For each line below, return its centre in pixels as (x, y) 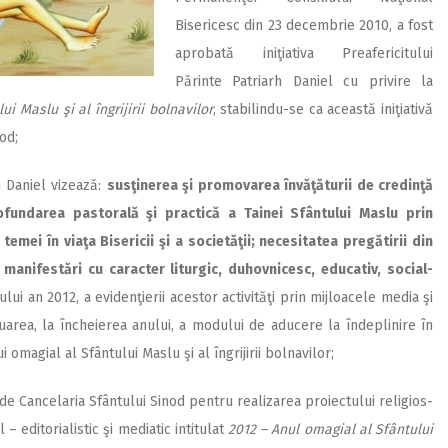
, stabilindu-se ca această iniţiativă (322, 110)
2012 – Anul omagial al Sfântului (330, 430)
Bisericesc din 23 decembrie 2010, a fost (304, 26)
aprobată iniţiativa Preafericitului (304, 54)
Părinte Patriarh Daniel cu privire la (304, 82)
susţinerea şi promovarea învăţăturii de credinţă (270, 186)
